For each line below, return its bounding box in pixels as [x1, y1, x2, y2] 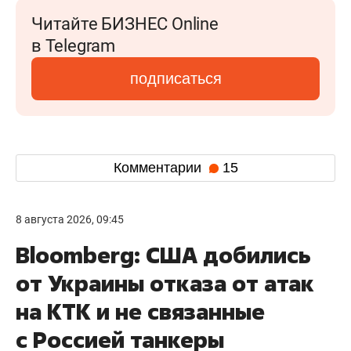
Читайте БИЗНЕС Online [31, 13, 219, 34]
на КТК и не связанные [16, 296, 265, 326]
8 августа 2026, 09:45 [16, 212, 124, 226]
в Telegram [31, 35, 115, 56]
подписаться [129, 69, 222, 87]
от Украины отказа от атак [16, 268, 314, 298]
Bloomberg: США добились [16, 240, 311, 270]
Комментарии [113, 160, 205, 176]
